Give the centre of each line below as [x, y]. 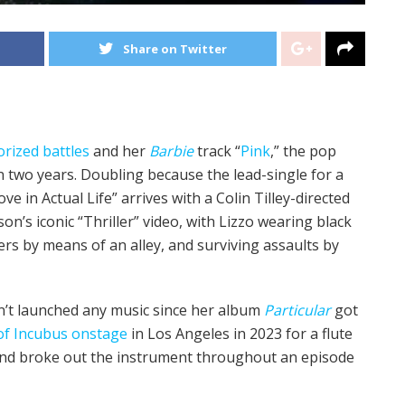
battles [66, 151]
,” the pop [303, 151]
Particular [297, 310]
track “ [217, 151]
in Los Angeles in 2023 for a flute [240, 333]
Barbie [171, 151]
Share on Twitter [174, 48]
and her [119, 151]
